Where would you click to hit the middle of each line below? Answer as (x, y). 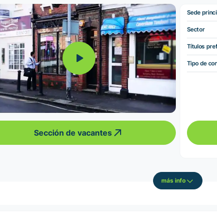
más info (173, 181)
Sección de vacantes (73, 132)
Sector (196, 29)
